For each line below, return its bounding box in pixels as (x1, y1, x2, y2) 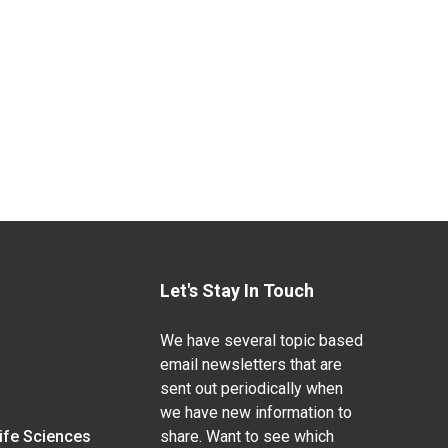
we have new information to (159, 403, 352, 422)
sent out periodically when (159, 379, 343, 398)
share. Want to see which (159, 427, 334, 446)
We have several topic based (159, 331, 363, 350)
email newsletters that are (159, 355, 342, 374)
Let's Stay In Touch (159, 280, 314, 301)
